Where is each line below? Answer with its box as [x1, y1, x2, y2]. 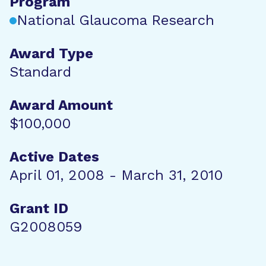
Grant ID [9, 200, 68, 217]
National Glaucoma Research [17, 12, 214, 28]
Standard [9, 64, 71, 80]
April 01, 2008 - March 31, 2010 [9, 167, 223, 183]
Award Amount [9, 97, 113, 113]
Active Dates [9, 148, 99, 165]
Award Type [9, 45, 93, 62]
